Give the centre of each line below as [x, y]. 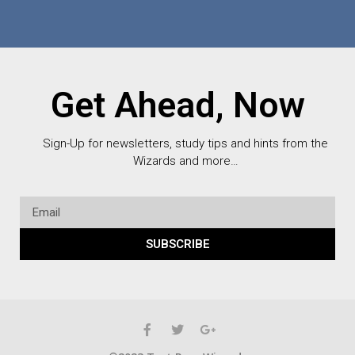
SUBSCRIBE [177, 244]
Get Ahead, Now [177, 105]
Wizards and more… [185, 160]
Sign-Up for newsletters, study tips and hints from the [185, 143]
